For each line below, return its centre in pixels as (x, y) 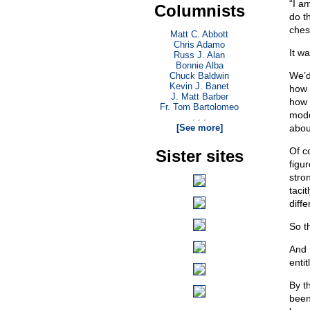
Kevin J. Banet (199, 86)
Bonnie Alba (199, 65)
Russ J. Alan (199, 55)
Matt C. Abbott (199, 34)
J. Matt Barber (199, 97)
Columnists (199, 11)
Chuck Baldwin (199, 76)
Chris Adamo (199, 45)
